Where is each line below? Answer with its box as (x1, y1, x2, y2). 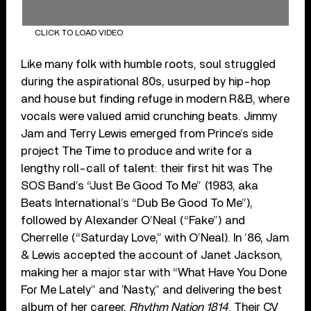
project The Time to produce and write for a (21, 144, 253, 157)
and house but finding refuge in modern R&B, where (21, 92, 290, 105)
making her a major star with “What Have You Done (21, 266, 287, 278)
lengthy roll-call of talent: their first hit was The (21, 162, 273, 174)
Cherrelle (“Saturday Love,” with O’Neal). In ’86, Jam (21, 231, 289, 244)
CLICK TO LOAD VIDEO (34, 28, 123, 37)
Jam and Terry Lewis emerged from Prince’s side (21, 127, 274, 140)
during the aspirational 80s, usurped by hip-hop (21, 75, 271, 87)
